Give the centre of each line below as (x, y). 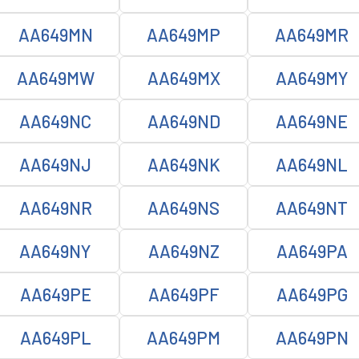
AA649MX (184, 78)
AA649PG (312, 294)
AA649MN (55, 34)
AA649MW (55, 78)
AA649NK (184, 164)
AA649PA (312, 251)
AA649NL (312, 164)
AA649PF (184, 294)
